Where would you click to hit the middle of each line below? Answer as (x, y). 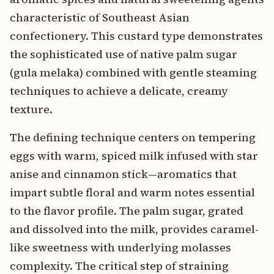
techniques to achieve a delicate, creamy (119, 91)
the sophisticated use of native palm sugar (124, 54)
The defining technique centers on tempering (133, 137)
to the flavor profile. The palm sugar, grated (127, 211)
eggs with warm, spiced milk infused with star (134, 156)
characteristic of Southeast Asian (100, 17)
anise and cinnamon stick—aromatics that (123, 174)
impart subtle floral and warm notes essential (132, 192)
